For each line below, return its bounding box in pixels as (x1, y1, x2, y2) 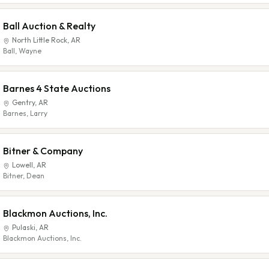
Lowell (12, 160, 33, 169)
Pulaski (12, 223, 35, 232)
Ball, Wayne (3, 46, 41, 55)
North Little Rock (12, 35, 67, 44)
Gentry (12, 98, 35, 107)
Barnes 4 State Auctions (3, 82, 110, 94)
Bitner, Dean (3, 171, 44, 180)
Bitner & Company (3, 145, 83, 157)
